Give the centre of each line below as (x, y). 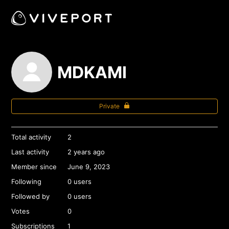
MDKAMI (92, 72)
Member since (34, 167)
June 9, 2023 (89, 167)
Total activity (31, 137)
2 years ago (86, 152)
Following (27, 181)
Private (110, 106)
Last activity (30, 152)
